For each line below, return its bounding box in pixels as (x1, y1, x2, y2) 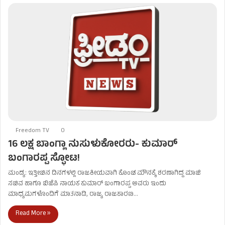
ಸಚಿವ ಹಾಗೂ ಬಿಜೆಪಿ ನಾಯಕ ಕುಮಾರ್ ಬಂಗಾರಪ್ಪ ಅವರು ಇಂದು (8, 178, 166, 190)
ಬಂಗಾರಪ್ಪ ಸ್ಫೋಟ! (8, 150, 80, 167)
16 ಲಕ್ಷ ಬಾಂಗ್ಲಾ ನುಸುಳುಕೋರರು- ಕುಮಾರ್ (8, 136, 178, 153)
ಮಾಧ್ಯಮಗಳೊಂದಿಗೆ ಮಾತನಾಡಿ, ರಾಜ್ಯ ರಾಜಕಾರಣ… (8, 189, 138, 200)
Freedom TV (16, 126, 49, 136)
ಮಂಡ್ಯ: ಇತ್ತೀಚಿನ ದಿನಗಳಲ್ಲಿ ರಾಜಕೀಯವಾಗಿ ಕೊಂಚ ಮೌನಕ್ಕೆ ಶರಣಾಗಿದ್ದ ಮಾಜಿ (8, 168, 201, 179)
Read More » (16, 208, 51, 219)
